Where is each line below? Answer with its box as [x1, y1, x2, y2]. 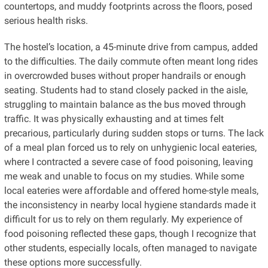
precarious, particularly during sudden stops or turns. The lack [4, 127, 264, 139]
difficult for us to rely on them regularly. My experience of [4, 213, 243, 225]
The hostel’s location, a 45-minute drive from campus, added [4, 41, 258, 53]
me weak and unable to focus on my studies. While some [4, 170, 244, 182]
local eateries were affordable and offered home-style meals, [4, 184, 258, 196]
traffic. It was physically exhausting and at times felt [4, 112, 224, 124]
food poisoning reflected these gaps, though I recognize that [4, 227, 256, 239]
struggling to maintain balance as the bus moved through [4, 98, 246, 110]
